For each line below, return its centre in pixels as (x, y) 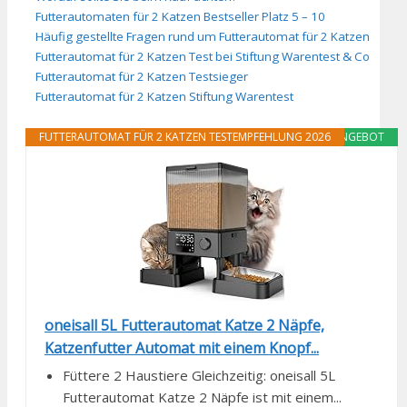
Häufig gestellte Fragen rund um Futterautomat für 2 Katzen (203, 36)
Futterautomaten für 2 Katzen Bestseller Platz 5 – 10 (180, 16)
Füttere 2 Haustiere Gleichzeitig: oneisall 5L (199, 375)
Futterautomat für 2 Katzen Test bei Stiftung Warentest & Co (203, 56)
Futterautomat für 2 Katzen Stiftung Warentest (164, 96)
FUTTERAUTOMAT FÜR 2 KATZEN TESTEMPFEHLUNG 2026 (185, 136)
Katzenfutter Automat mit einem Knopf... (182, 347)
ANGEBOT (359, 136)
